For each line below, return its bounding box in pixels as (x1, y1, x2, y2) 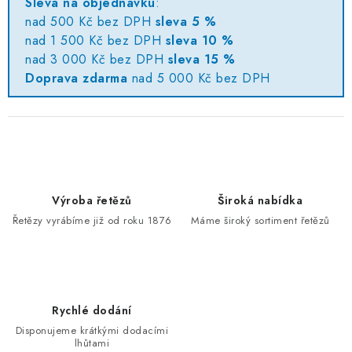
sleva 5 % (155, 13, 216, 31)
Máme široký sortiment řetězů (190, 213, 330, 228)
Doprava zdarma (25, 69, 127, 87)
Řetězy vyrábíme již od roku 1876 (12, 213, 172, 228)
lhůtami (74, 335, 110, 350)
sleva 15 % (167, 50, 236, 68)
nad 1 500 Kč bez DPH (25, 31, 166, 49)
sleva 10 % (165, 31, 234, 49)
